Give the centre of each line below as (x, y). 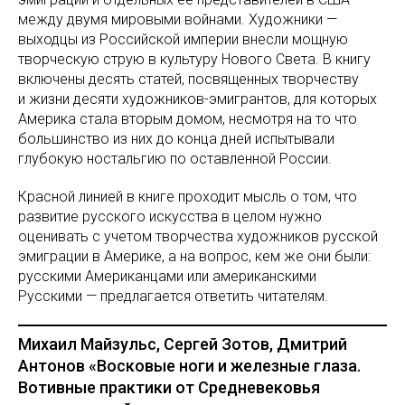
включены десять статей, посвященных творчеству (188, 79)
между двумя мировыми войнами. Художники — (178, 19)
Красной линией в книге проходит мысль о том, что (188, 197)
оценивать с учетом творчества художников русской (198, 236)
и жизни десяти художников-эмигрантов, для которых (198, 99)
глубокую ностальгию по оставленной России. (175, 159)
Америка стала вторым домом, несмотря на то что (188, 119)
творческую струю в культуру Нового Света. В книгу (194, 59)
